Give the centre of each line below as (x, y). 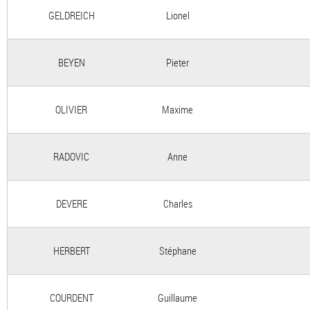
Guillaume (177, 298)
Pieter (177, 62)
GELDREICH (71, 15)
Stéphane (177, 250)
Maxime (177, 109)
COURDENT (71, 298)
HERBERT (71, 250)
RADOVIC (71, 156)
